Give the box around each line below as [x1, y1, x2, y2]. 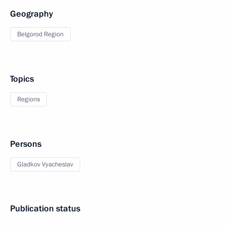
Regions [17, 95, 40, 104]
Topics [10, 73, 34, 85]
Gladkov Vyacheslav [17, 160, 73, 169]
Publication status [10, 203, 80, 214]
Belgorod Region [17, 30, 64, 39]
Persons [10, 138, 41, 150]
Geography [10, 8, 53, 20]
